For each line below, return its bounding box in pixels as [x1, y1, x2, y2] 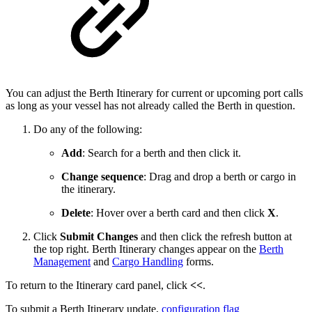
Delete [61, 207, 91, 219]
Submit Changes [60, 231, 138, 243]
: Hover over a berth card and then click [91, 207, 267, 219]
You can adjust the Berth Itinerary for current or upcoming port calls [6, 87, 303, 100]
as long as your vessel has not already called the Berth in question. [6, 100, 295, 112]
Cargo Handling [112, 256, 183, 268]
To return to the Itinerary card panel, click [6, 279, 190, 292]
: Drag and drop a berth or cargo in [143, 171, 296, 183]
